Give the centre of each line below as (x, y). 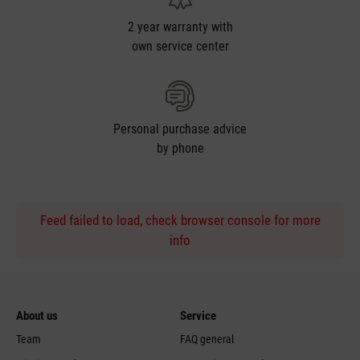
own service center (180, 46)
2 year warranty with (180, 27)
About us (37, 316)
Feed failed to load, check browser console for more (180, 221)
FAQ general (207, 340)
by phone (180, 149)
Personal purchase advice (180, 129)
